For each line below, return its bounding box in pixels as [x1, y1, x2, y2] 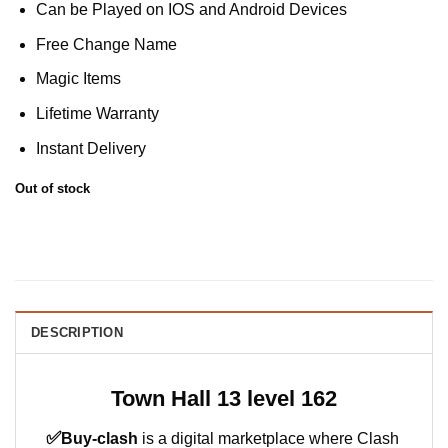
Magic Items [35, 70, 121, 88]
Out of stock [15, 181, 90, 197]
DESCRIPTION [31, 325, 123, 341]
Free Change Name [35, 35, 177, 53]
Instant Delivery [35, 139, 146, 157]
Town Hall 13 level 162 [111, 386, 337, 412]
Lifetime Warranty [35, 104, 159, 122]
